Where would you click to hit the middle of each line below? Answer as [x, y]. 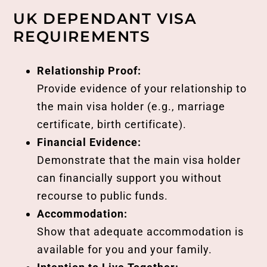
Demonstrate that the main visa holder [139, 160]
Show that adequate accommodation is [141, 231]
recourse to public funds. [103, 195]
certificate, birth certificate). [112, 124]
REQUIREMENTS [82, 36]
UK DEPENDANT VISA [105, 18]
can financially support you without [130, 178]
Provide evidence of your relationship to [142, 88]
